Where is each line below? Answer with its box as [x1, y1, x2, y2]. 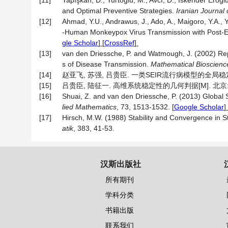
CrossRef [104, 39, 134, 47]
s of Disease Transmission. [62, 60, 151, 68]
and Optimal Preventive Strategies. [62, 7, 176, 15]
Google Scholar [174, 103, 224, 111]
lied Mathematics [62, 103, 117, 111]
